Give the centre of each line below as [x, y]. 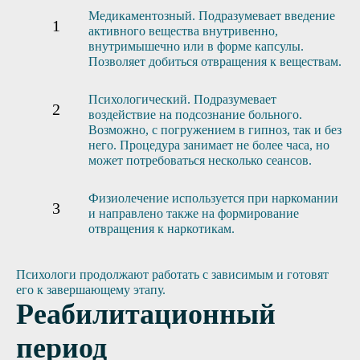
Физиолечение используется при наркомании [213, 198]
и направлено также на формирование [194, 214]
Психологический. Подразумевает [182, 100]
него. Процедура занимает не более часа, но [209, 145]
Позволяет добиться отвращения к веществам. [215, 62]
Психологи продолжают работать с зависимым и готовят [172, 275]
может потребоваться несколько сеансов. [200, 161]
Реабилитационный [146, 315]
